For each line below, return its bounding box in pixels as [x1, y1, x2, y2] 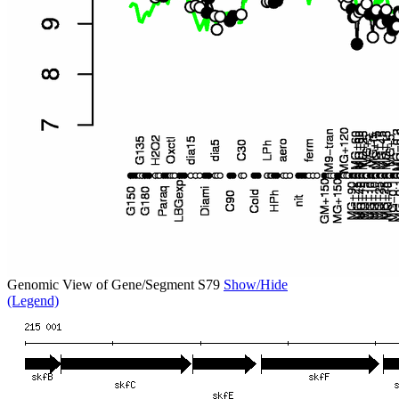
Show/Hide [224, 277, 288, 292]
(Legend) [7, 293, 59, 308]
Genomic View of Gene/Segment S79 [7, 277, 224, 292]
